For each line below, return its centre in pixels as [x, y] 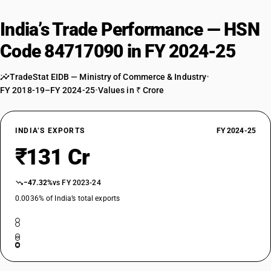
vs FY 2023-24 [77, 183]
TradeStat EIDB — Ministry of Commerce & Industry [108, 77]
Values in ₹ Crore [131, 90]
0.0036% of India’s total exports [68, 198]
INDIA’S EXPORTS [50, 131]
